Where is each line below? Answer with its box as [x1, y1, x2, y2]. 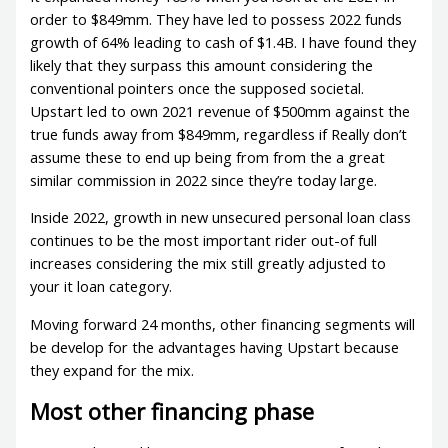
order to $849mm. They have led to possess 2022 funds [30, 8, 403, 29]
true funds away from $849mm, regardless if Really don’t [30, 123, 408, 144]
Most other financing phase [30, 397, 315, 427]
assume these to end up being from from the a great [30, 146, 386, 167]
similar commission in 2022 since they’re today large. [30, 169, 378, 190]
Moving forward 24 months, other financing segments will [30, 313, 416, 334]
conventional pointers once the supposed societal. [30, 77, 365, 98]
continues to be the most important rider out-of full [30, 230, 378, 251]
